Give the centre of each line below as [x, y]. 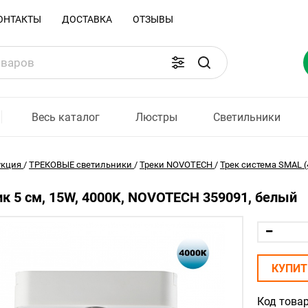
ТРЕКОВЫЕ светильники [80, 165]
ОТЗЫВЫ [153, 19]
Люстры [157, 117]
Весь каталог [66, 117]
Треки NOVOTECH [176, 165]
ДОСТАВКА [87, 19]
